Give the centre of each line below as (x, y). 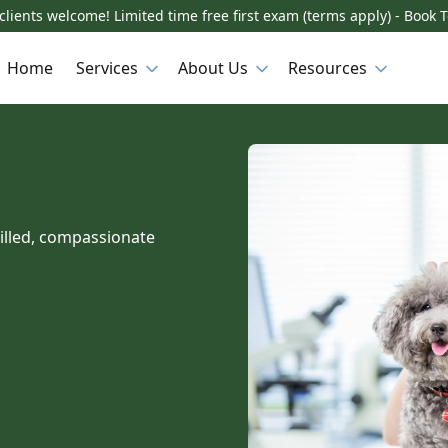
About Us (213, 67)
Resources (327, 67)
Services (107, 67)
